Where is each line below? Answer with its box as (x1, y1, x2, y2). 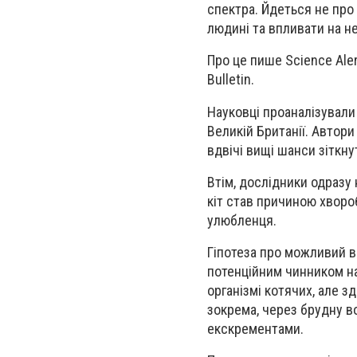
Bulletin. (207, 71, 254, 88)
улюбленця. (207, 211, 277, 229)
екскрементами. (207, 320, 304, 337)
